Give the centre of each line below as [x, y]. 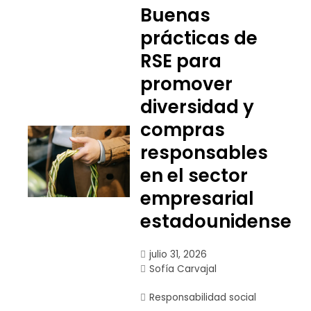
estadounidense [216, 221]
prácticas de [199, 38]
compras [182, 130]
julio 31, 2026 [178, 254]
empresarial [197, 199]
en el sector [194, 176]
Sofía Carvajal [183, 269]
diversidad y [197, 107]
